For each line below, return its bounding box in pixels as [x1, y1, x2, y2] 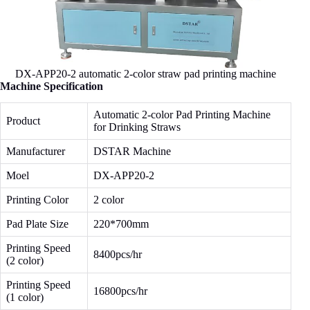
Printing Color [6, 194, 69, 206]
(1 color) [6, 291, 44, 304]
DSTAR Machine [93, 145, 171, 158]
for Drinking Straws [93, 121, 181, 134]
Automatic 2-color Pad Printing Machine [93, 109, 271, 121]
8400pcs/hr [93, 248, 142, 261]
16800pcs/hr [93, 285, 147, 298]
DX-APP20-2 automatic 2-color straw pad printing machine [15, 67, 277, 80]
